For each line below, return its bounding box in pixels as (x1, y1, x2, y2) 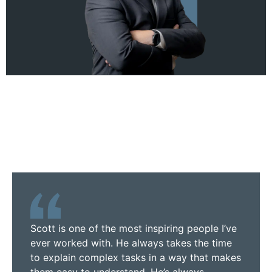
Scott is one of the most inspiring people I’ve (30, 222, 237, 234)
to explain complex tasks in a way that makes (30, 251, 241, 263)
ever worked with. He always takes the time (30, 236, 232, 249)
